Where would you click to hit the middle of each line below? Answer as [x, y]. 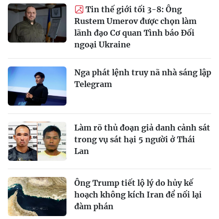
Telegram [93, 84]
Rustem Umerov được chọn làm [135, 21]
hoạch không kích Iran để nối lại [138, 195]
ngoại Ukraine [102, 45]
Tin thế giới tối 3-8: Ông [134, 10]
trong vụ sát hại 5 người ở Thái [135, 140]
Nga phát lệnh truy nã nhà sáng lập [143, 73]
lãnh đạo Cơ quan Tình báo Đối [134, 33]
